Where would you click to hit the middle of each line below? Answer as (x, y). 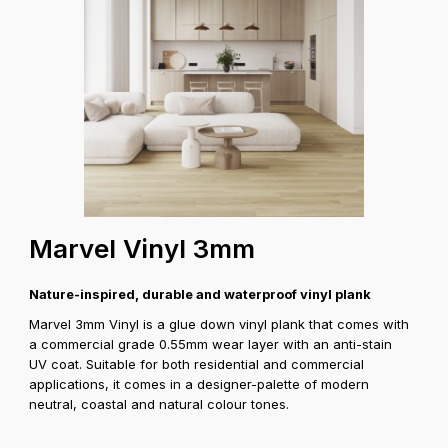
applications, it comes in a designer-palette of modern (199, 384)
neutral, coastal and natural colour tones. (159, 404)
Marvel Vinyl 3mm (142, 248)
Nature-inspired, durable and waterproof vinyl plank (200, 294)
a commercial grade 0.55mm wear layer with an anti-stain (211, 344)
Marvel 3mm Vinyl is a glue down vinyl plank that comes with (219, 324)
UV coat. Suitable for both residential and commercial (197, 364)
